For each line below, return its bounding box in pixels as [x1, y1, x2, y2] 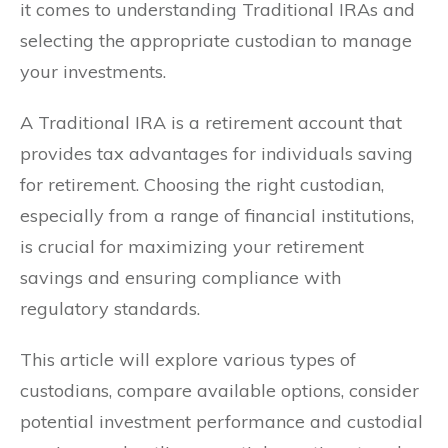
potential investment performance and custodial [20, 410, 423, 434]
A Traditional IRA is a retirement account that [20, 111, 402, 135]
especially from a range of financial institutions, [20, 204, 414, 228]
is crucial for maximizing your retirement [20, 235, 364, 259]
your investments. [20, 60, 166, 84]
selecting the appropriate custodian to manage [20, 29, 412, 53]
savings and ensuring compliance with [20, 266, 341, 290]
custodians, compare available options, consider [20, 379, 419, 403]
